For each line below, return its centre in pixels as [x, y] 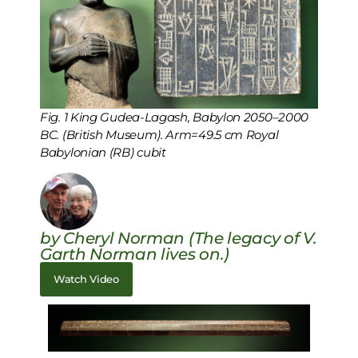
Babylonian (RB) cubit [103, 152]
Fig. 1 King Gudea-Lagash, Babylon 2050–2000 [175, 117]
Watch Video [86, 279]
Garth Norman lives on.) [135, 255]
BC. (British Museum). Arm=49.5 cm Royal [159, 134]
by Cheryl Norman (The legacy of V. [179, 239]
